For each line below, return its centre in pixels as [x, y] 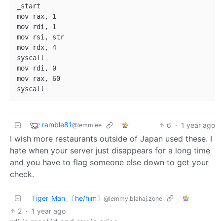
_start [29, 6]
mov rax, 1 [37, 17]
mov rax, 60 [38, 79]
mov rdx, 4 [37, 48]
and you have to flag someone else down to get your [109, 163]
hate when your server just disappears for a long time [110, 151]
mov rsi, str [40, 37]
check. [22, 174]
